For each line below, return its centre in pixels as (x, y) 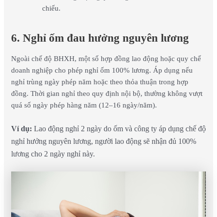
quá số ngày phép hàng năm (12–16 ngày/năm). (84, 105)
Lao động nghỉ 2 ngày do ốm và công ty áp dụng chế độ (119, 128)
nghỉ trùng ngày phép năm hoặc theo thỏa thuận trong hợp (100, 82)
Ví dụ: (21, 128)
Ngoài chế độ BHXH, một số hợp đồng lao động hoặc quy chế (106, 59)
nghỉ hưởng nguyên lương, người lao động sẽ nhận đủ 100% (103, 141)
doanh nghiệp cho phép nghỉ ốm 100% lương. (82, 70)
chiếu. (51, 8)
